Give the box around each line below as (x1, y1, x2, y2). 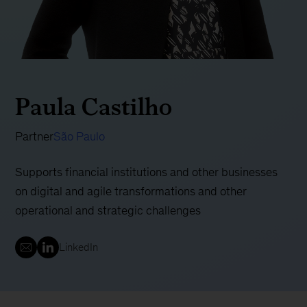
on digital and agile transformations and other (15, 184, 247, 199)
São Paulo (53, 130, 106, 144)
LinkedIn (59, 241, 99, 254)
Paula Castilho (15, 88, 173, 125)
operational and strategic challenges (15, 204, 201, 218)
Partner (15, 130, 54, 144)
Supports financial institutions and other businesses (15, 165, 278, 180)
